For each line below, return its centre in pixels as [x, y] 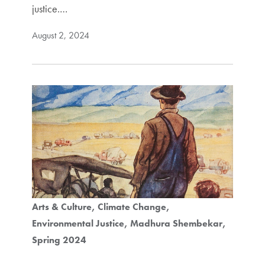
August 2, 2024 [60, 35]
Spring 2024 [59, 240]
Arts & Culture [62, 207]
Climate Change [132, 207]
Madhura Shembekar [176, 224]
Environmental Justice [78, 224]
